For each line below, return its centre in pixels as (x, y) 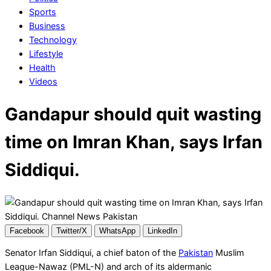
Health (42, 68)
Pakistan (196, 253)
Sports (43, 12)
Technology (53, 40)
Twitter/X (72, 230)
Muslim (229, 253)
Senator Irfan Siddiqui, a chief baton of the (92, 253)
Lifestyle (46, 54)
